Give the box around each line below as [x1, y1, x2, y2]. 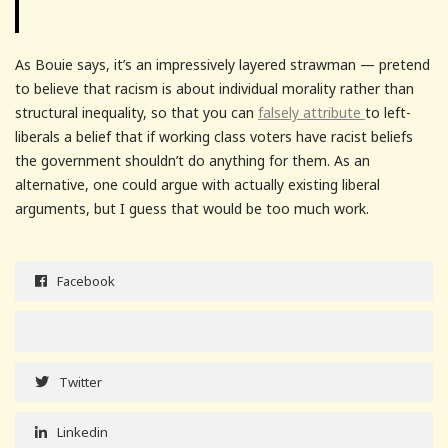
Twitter [59, 372, 102, 391]
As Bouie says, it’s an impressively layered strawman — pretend [15, 54, 430, 74]
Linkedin [57, 422, 108, 441]
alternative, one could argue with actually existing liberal [15, 174, 380, 194]
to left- [365, 102, 411, 122]
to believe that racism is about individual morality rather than [15, 78, 414, 98]
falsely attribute [258, 102, 365, 122]
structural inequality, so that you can [15, 102, 258, 122]
